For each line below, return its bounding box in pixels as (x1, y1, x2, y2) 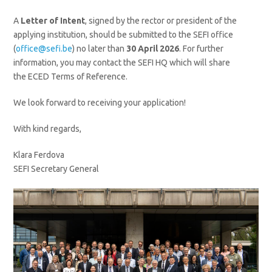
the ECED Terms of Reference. (13, 72, 128, 81)
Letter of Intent (21, 16, 86, 25)
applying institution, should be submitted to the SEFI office (13, 30, 234, 39)
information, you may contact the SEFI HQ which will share (13, 58, 231, 67)
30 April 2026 (126, 44, 180, 53)
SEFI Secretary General (13, 164, 100, 174)
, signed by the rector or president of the (85, 16, 237, 25)
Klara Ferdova (13, 150, 65, 160)
